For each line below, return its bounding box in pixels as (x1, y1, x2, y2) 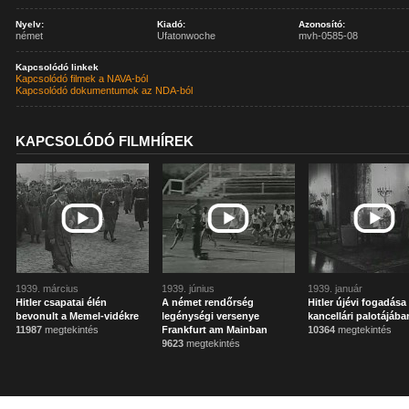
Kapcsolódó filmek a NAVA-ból (16, 73, 149, 84)
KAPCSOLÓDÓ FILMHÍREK (16, 133, 194, 149)
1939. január (308, 283, 363, 294)
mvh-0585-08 (299, 30, 359, 41)
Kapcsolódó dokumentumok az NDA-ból (16, 85, 194, 96)
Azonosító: (299, 19, 346, 29)
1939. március (16, 283, 79, 294)
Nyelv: (16, 19, 45, 29)
